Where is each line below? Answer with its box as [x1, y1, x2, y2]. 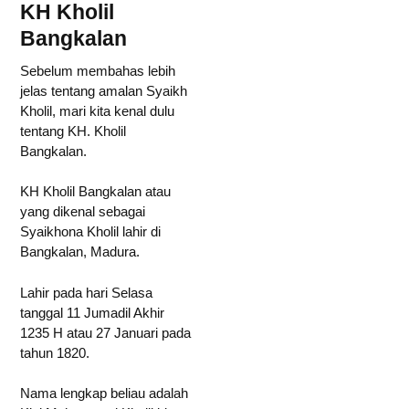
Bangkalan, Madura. [20, 244, 140, 259]
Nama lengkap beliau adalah [20, 385, 188, 401]
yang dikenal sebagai [20, 204, 145, 219]
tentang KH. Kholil [20, 122, 126, 139]
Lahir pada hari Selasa [20, 284, 152, 300]
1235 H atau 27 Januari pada [20, 324, 191, 341]
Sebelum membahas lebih [20, 62, 175, 79]
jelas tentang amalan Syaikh [20, 82, 187, 99]
